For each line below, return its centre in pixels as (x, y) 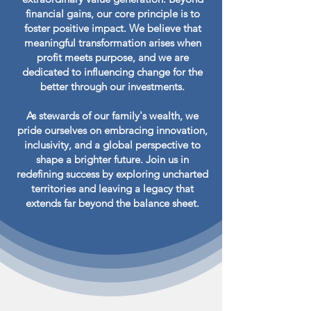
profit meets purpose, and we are (112, 57)
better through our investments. (112, 86)
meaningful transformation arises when (112, 43)
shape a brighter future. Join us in (112, 159)
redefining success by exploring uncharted (112, 174)
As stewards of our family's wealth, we (112, 116)
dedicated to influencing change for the (112, 72)
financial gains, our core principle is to (112, 14)
